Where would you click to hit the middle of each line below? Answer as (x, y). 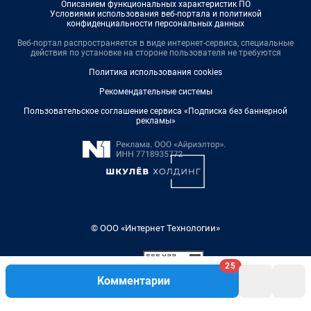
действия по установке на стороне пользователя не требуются (155, 52)
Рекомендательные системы (155, 91)
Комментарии (133, 281)
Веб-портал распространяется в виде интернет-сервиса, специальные (155, 43)
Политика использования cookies (155, 72)
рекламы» (155, 120)
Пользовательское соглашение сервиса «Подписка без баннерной (155, 111)
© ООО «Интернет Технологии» (155, 228)
